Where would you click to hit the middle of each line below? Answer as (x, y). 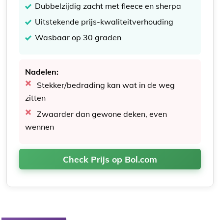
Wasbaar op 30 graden (78, 37)
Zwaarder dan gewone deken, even (102, 114)
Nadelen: (42, 71)
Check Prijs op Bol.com (110, 159)
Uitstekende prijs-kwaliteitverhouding (104, 21)
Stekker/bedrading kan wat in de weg (106, 85)
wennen (40, 126)
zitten (36, 97)
